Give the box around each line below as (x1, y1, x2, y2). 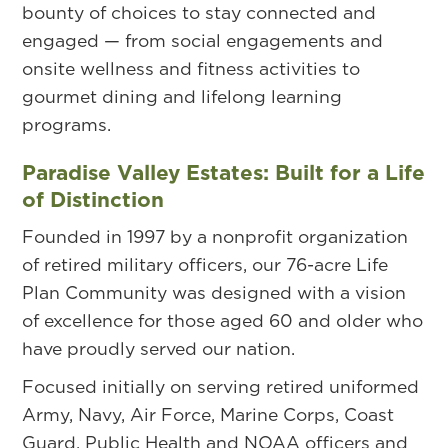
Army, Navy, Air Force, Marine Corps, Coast (22, 401, 395, 427)
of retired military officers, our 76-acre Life (22, 251, 389, 277)
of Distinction (22, 184, 165, 214)
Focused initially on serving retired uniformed (22, 373, 420, 399)
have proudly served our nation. (22, 335, 296, 361)
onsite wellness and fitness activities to (22, 55, 361, 81)
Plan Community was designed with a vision (22, 279, 407, 305)
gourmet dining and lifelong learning (22, 83, 343, 109)
